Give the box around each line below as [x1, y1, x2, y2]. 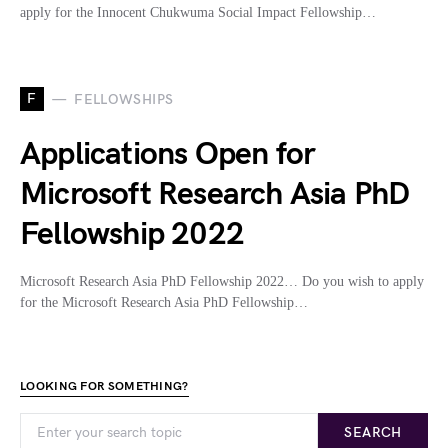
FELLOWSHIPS [74, 90, 174, 108]
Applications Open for [20, 135, 316, 175]
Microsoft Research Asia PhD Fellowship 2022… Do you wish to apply [20, 274, 424, 290]
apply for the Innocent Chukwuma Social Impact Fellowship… [20, 5, 376, 21]
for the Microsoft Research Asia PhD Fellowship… [20, 295, 308, 311]
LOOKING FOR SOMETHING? [20, 379, 189, 395]
